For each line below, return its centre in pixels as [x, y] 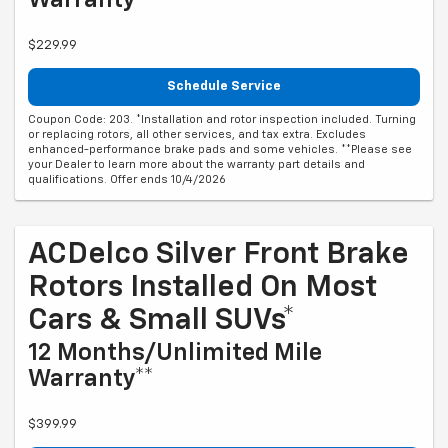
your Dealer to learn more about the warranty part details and [196, 165]
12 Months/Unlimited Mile [175, 353]
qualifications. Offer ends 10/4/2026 [127, 180]
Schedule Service [224, 86]
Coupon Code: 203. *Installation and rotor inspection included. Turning [222, 120]
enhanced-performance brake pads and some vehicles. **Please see [220, 150]
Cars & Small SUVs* [161, 321]
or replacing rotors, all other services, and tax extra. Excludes [197, 135]
